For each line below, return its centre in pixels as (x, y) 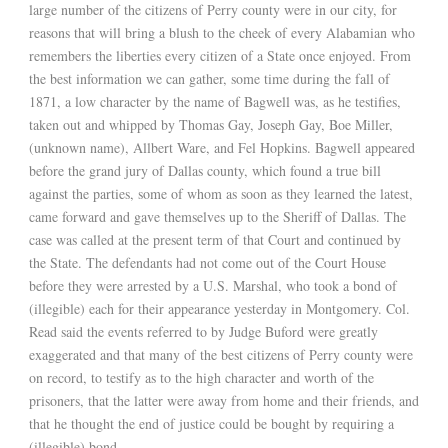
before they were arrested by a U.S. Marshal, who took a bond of (213, 286)
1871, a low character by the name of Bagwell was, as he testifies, (215, 102)
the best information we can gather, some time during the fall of (209, 79)
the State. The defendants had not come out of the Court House (207, 263)
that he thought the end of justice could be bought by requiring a (211, 424)
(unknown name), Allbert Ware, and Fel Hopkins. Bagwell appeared (222, 148)
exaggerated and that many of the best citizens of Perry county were (221, 355)
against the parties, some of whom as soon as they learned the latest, (221, 194)
